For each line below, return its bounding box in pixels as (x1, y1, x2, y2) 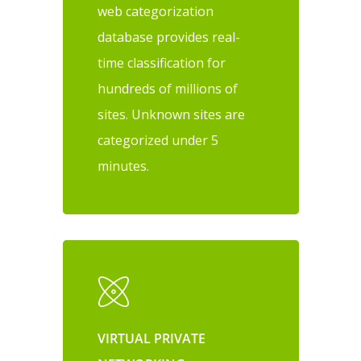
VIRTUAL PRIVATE (98, 329, 206, 347)
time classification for (98, 53, 226, 72)
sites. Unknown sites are (98, 105, 246, 123)
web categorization (98, 2, 214, 20)
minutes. (98, 156, 150, 175)
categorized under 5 (98, 131, 219, 149)
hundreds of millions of (98, 79, 239, 98)
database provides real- (98, 27, 241, 46)
